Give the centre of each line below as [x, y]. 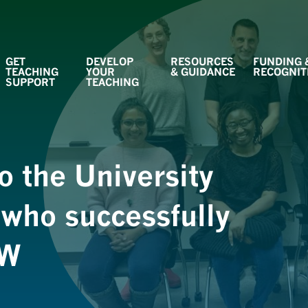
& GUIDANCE [203, 71]
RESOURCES [202, 61]
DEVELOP [110, 61]
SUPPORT [30, 82]
